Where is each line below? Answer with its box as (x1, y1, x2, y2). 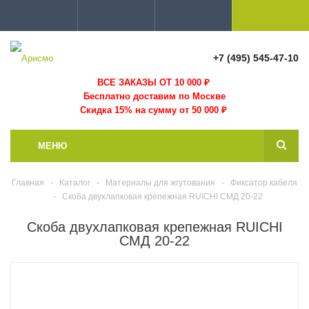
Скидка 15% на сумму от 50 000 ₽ (79, 105, 230, 115)
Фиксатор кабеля (230, 178, 297, 188)
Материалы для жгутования (106, 178, 215, 188)
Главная (12, 178, 44, 188)
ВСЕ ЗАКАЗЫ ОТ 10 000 (97, 77, 201, 88)
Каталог (59, 178, 90, 188)
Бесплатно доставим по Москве (83, 91, 226, 101)
